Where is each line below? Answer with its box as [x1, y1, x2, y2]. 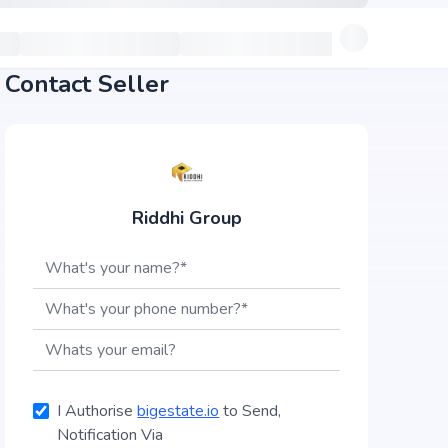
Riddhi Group [131, 206, 242, 230]
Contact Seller [5, 68, 170, 100]
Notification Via [57, 424, 164, 446]
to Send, [219, 400, 282, 422]
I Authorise [57, 400, 138, 422]
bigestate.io [137, 400, 220, 422]
